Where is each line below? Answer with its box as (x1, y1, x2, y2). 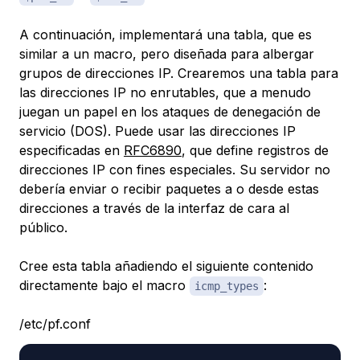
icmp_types (194, 279, 259, 292)
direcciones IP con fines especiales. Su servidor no (19, 161, 330, 178)
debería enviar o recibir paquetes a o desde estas (19, 180, 319, 197)
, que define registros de (182, 141, 329, 158)
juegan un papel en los (19, 103, 162, 120)
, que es (264, 26, 312, 43)
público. (19, 219, 67, 235)
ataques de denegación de (162, 103, 321, 120)
